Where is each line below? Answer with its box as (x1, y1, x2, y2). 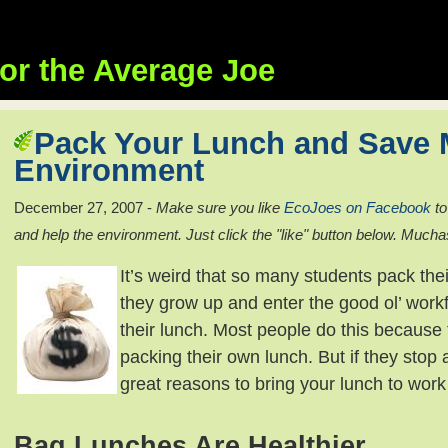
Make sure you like (156, 199, 284, 216)
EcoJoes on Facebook (284, 199, 431, 216)
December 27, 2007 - (14, 199, 156, 216)
